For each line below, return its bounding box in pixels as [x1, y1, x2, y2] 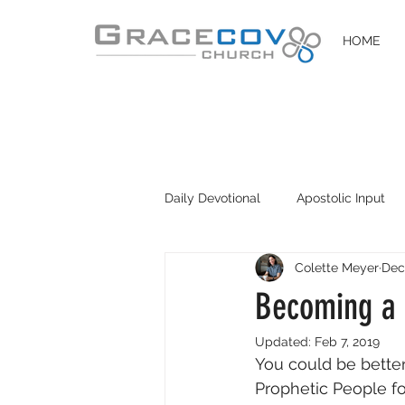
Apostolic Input [297, 190, 385, 205]
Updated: [255, 334, 315, 349]
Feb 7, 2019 [315, 334, 380, 349]
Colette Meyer [295, 259, 379, 275]
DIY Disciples [201, 262, 277, 278]
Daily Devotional [165, 190, 260, 205]
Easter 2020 [313, 262, 383, 278]
